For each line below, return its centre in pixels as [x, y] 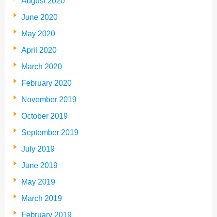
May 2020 [38, 34]
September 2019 [50, 133]
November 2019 [49, 100]
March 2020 [42, 67]
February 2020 [46, 83]
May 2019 [38, 182]
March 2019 [42, 199]
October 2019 [45, 116]
